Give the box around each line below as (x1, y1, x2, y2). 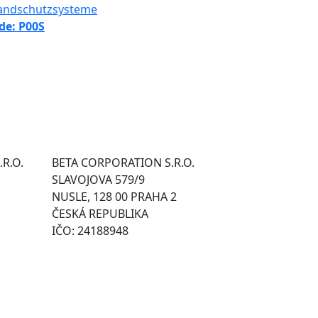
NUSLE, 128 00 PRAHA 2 (52, 189, 177, 205)
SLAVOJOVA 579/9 (52, 172, 145, 188)
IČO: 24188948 (52, 223, 128, 239)
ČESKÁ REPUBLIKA (52, 206, 148, 222)
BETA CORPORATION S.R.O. (52, 155, 194, 171)
